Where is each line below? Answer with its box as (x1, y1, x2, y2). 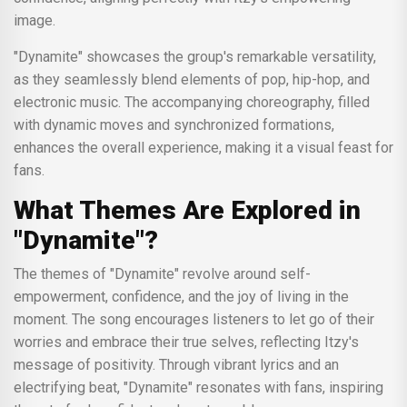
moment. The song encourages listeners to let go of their (14, 310, 374, 328)
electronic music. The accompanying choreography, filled (14, 93, 370, 111)
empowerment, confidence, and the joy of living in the (14, 287, 349, 305)
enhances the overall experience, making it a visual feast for (14, 138, 393, 156)
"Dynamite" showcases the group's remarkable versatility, (14, 47, 28, 65)
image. (14, 11, 55, 29)
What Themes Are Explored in (14, 194, 361, 225)
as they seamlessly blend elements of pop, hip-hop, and (14, 70, 370, 88)
